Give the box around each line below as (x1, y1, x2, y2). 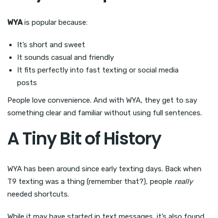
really (174, 177, 193, 186)
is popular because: (22, 18, 88, 27)
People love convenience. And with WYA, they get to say (7, 95, 197, 105)
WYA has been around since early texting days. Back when (7, 164, 201, 173)
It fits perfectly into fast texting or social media (17, 65, 179, 74)
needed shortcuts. (7, 189, 69, 199)
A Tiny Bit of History (7, 126, 161, 150)
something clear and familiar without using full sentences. (7, 108, 202, 117)
